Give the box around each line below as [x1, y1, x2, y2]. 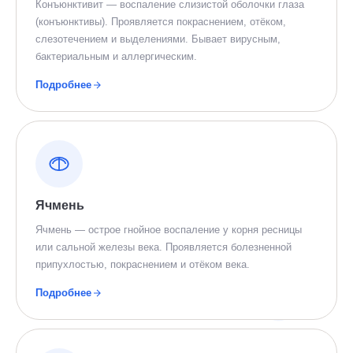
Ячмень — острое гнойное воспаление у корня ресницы [35, 224, 302, 236]
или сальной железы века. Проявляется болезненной [35, 241, 292, 253]
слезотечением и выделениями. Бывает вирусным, [35, 33, 281, 45]
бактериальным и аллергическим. [35, 50, 197, 62]
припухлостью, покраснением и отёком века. [35, 258, 250, 270]
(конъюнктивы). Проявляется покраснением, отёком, [35, 16, 286, 28]
